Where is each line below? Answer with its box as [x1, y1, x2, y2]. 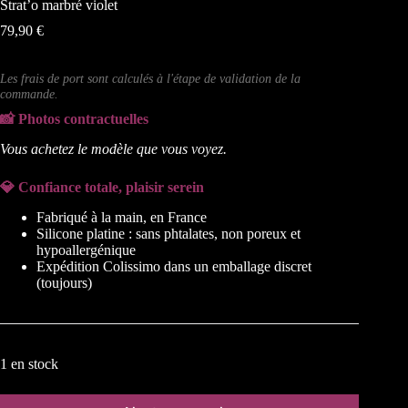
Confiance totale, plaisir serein [18, 179, 204, 196]
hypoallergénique [36, 241, 136, 258]
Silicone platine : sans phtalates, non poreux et [36, 225, 301, 241]
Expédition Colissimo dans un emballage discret [36, 258, 311, 274]
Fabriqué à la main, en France [36, 209, 207, 225]
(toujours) [36, 274, 92, 291]
